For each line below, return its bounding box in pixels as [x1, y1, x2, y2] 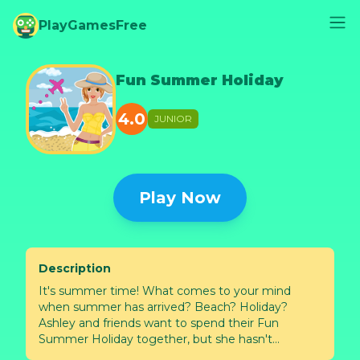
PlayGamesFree [39, 18, 147, 33]
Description [39, 261, 111, 276]
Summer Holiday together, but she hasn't [39, 332, 272, 346]
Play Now [139, 188, 221, 207]
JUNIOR [154, 112, 192, 125]
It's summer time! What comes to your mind [39, 284, 291, 298]
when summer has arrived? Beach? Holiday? [39, 300, 288, 314]
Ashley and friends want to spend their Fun [39, 316, 279, 330]
